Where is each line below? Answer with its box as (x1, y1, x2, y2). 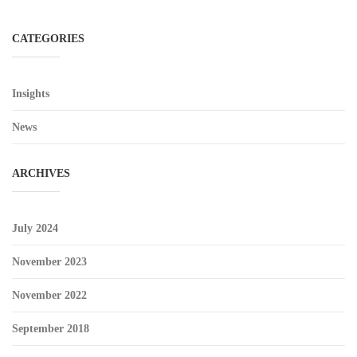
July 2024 (12, 222, 58, 234)
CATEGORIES (12, 33, 84, 45)
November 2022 (12, 289, 87, 301)
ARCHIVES (12, 167, 70, 179)
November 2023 (12, 256, 87, 268)
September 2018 (12, 323, 89, 335)
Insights (12, 88, 49, 100)
